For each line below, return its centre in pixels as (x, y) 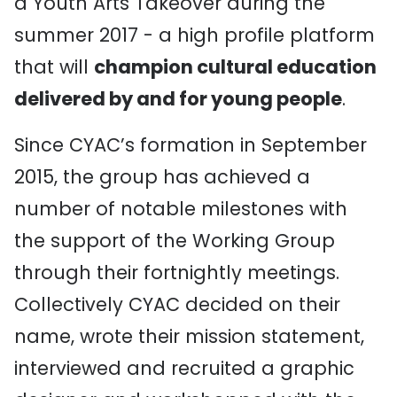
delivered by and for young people (178, 99)
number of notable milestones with (181, 209)
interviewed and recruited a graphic (184, 368)
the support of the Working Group (175, 241)
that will (54, 67)
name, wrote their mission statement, (189, 336)
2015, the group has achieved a (162, 177)
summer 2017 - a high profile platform (195, 35)
